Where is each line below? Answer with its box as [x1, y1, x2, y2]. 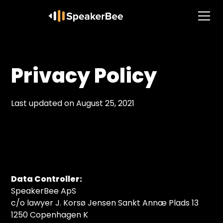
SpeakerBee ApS [11, 185, 77, 197]
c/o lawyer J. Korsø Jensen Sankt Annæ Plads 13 [11, 197, 199, 209]
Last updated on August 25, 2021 [11, 98, 135, 109]
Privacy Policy [11, 62, 157, 90]
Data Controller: [11, 173, 83, 185]
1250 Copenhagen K [11, 209, 89, 221]
